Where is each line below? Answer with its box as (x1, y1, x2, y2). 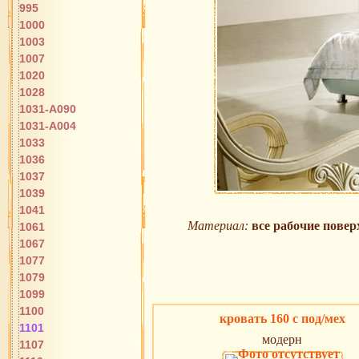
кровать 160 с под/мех (219, 312, 345, 326)
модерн (262, 333, 302, 347)
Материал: (187, 219, 248, 233)
